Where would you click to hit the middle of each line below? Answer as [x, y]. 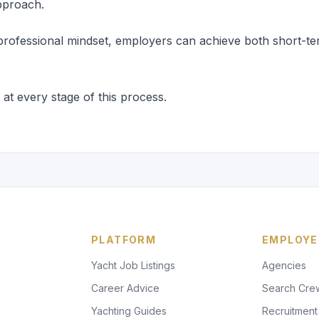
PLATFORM [124, 239]
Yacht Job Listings [133, 265]
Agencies [284, 265]
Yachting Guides [129, 310]
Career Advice [125, 288]
